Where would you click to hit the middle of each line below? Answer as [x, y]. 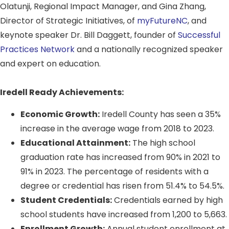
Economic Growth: [60, 114]
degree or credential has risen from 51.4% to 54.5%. [122, 186]
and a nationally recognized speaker [149, 50]
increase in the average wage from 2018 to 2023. [117, 128]
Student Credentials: [66, 200]
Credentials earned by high [167, 200]
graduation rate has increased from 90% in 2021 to [120, 157]
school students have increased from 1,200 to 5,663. [124, 214]
